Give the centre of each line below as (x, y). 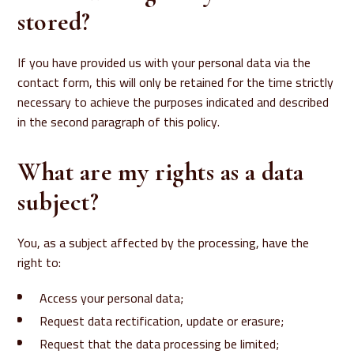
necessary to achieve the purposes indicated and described (173, 102)
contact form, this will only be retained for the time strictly (176, 82)
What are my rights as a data (161, 172)
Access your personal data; (112, 298)
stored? (54, 22)
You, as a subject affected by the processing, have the (164, 243)
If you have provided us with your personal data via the (164, 62)
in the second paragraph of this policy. (119, 122)
